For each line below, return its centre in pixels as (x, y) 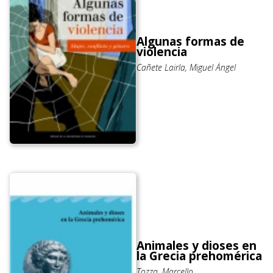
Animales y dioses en (197, 246)
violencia (162, 52)
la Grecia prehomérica (199, 256)
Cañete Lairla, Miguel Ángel (186, 68)
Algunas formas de (190, 42)
